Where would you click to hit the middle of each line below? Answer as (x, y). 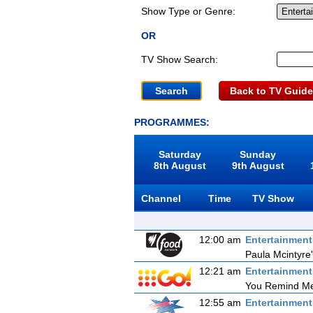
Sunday (258, 154)
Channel (161, 198)
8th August (180, 166)
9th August (258, 166)
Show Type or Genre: (188, 11)
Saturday (180, 154)
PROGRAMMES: (172, 122)
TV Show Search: (180, 59)
